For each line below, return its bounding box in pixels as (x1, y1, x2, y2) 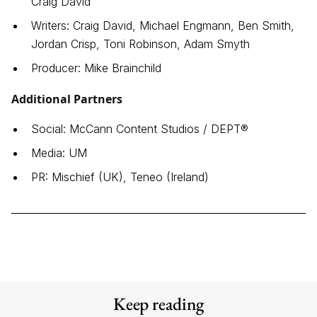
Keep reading (113, 292, 204, 316)
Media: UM (31, 146, 87, 161)
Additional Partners (11, 91, 122, 108)
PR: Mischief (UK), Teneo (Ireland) (31, 170, 209, 185)
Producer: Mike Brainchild (31, 61, 161, 76)
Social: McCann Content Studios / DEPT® (31, 122, 248, 137)
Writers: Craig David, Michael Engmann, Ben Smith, (31, 18, 294, 33)
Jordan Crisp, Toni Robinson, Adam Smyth (31, 37, 250, 52)
